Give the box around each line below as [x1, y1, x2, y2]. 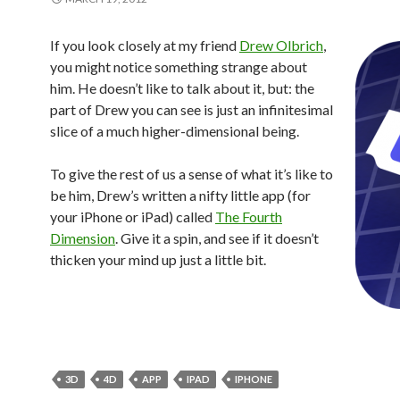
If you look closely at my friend [50, 37, 239, 54]
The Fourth [215, 208, 282, 226]
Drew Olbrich [239, 37, 323, 54]
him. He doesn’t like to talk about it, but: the [50, 79, 314, 97]
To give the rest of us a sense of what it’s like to [50, 165, 333, 183]
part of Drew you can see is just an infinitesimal [50, 101, 333, 119]
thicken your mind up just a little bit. [50, 251, 266, 269]
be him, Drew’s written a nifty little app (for [50, 187, 311, 204]
